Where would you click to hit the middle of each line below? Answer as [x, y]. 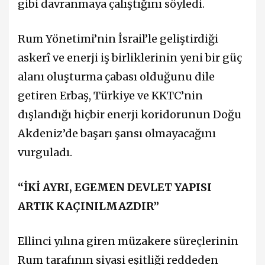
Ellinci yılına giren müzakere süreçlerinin [128, 241]
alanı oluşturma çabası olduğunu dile [116, 77]
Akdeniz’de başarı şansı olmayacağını [117, 134]
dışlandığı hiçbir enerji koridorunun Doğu [130, 115]
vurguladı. [45, 153]
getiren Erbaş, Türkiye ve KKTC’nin [110, 96]
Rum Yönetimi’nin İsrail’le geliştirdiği [118, 39]
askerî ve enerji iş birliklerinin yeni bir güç [130, 58]
